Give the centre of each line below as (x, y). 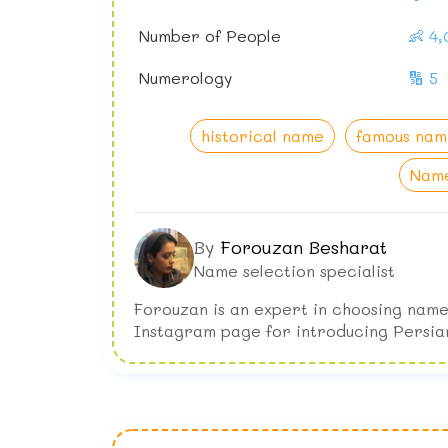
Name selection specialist (294, 270)
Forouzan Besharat (303, 246)
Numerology (185, 78)
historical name (263, 136)
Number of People (210, 36)
